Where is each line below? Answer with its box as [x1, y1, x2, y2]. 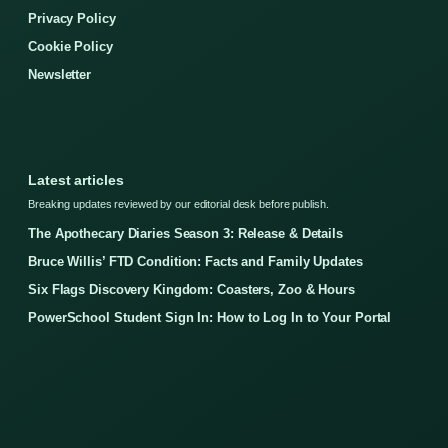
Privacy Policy [28, 10, 116, 26]
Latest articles [28, 171, 124, 188]
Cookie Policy [28, 38, 113, 54]
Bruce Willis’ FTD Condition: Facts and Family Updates [28, 253, 363, 269]
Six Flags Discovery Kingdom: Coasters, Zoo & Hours [28, 281, 355, 297]
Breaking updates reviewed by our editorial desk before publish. [28, 197, 329, 210]
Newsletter [28, 66, 91, 82]
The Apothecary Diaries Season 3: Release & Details [28, 225, 343, 241]
